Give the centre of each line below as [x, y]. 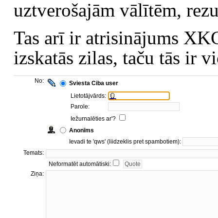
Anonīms [82, 130]
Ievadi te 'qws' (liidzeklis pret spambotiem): [126, 141]
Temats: [34, 153]
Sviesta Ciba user [94, 83]
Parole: [80, 106]
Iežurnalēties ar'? [94, 118]
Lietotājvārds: [88, 96]
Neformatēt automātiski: [80, 164]
